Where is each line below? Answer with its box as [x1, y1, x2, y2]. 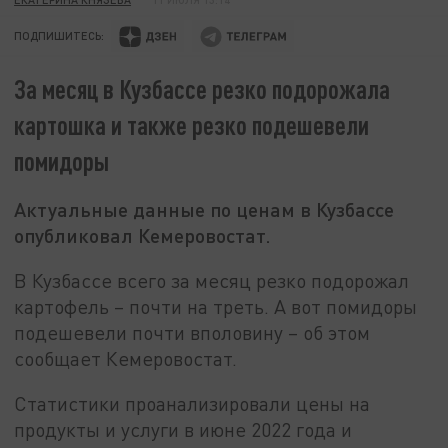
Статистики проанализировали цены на [14, 392, 371, 416]
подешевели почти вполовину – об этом [14, 320, 371, 344]
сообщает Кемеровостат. [14, 346, 238, 370]
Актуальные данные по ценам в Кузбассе [14, 197, 395, 222]
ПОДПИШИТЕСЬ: [14, 29, 105, 43]
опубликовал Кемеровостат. [14, 223, 272, 248]
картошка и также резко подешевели [14, 109, 370, 141]
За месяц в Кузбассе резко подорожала [14, 73, 391, 105]
